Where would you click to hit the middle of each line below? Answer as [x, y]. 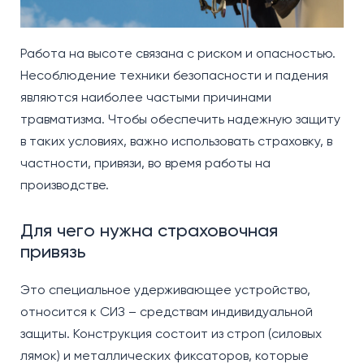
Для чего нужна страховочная [149, 231]
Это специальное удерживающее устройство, [165, 290]
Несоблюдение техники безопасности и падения [174, 76]
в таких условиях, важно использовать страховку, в [176, 141]
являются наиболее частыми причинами [146, 97]
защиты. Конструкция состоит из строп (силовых [171, 334]
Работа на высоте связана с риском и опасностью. [178, 54]
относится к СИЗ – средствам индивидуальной [167, 312]
